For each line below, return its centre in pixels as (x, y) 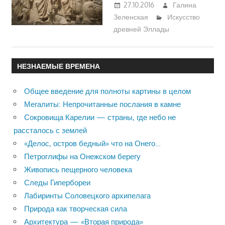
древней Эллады (142, 29)
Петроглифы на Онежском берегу (82, 156)
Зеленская (131, 17)
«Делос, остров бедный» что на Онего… (92, 143)
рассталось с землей (50, 130)
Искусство (183, 17)
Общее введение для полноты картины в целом (107, 91)
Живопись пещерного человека (78, 169)
